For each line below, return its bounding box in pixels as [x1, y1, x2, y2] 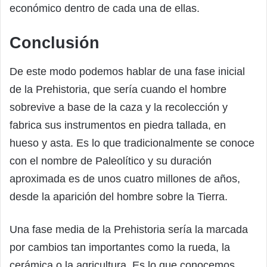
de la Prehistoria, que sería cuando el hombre [10, 83, 226, 95]
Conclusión [10, 34, 100, 52]
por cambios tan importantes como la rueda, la [10, 241, 230, 253]
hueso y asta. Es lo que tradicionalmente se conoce [10, 136, 254, 149]
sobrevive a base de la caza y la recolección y [10, 101, 228, 113]
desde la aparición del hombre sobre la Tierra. [10, 190, 228, 203]
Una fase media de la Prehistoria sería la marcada [10, 223, 248, 235]
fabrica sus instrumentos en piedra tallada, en [10, 119, 226, 131]
